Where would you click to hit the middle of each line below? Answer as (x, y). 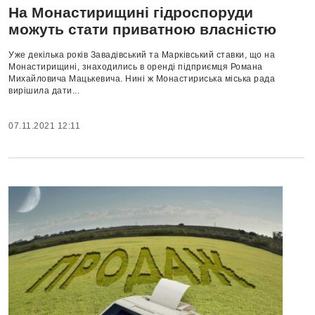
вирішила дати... (44, 91)
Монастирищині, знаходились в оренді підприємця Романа (136, 67)
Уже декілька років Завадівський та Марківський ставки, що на (142, 55)
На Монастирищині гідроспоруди (131, 12)
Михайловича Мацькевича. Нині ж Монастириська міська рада (142, 79)
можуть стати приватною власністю (142, 29)
